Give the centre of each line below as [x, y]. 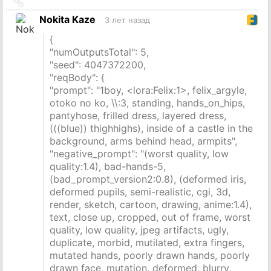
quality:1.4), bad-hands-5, [107, 166]
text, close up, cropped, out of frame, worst [150, 217]
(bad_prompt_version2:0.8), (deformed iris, [148, 179]
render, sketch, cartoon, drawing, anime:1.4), [150, 204]
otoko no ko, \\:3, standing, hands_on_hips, [147, 103]
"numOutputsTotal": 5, [99, 52]
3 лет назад [127, 20]
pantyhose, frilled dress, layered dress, [138, 115]
